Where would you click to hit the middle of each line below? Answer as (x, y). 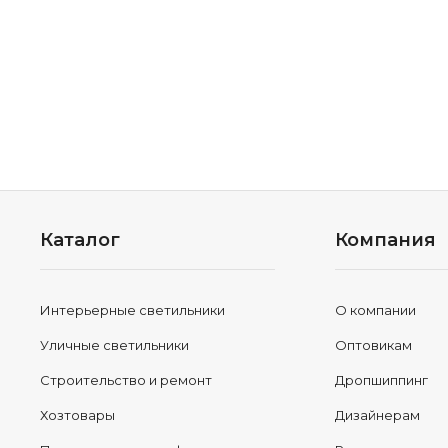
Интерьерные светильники (133, 310)
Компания (386, 240)
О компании (376, 310)
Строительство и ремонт (126, 380)
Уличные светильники (115, 345)
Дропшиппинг (382, 380)
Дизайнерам (378, 415)
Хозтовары (78, 415)
